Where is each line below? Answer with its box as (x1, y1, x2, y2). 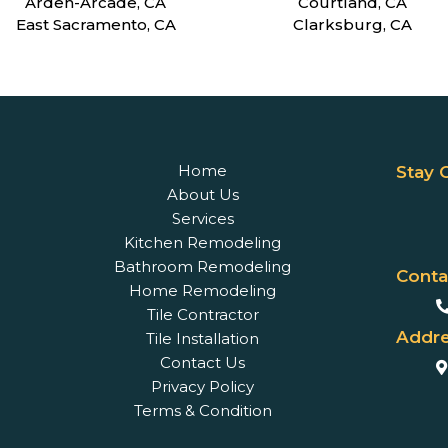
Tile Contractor (146, 304, 259, 324)
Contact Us (160, 352, 246, 372)
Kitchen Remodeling (124, 232, 282, 252)
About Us (166, 184, 239, 204)
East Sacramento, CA (15, 14, 176, 34)
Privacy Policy (151, 376, 255, 396)
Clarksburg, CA (292, 14, 412, 34)
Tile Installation (146, 328, 260, 348)
